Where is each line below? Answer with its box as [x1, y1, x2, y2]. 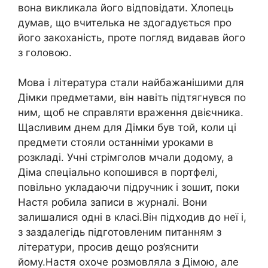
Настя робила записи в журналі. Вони [18, 196, 207, 209]
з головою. [18, 46, 72, 59]
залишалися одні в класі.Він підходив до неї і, [18, 211, 246, 224]
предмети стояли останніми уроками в [18, 136, 214, 149]
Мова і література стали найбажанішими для [18, 77, 244, 89]
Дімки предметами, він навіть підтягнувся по [18, 92, 246, 104]
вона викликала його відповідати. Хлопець [18, 1, 233, 14]
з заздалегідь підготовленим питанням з [18, 226, 221, 239]
